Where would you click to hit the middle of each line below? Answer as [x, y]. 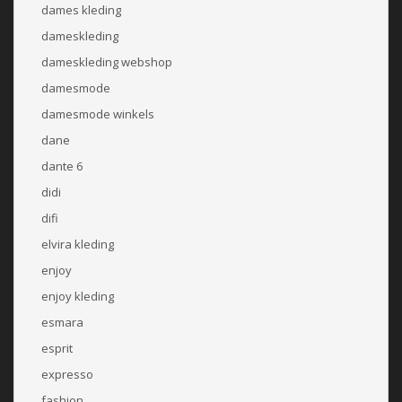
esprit [57, 348]
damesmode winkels [98, 114]
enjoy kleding [78, 296]
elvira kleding [78, 244]
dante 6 [62, 166]
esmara [62, 322]
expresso [67, 374]
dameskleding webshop [107, 61]
